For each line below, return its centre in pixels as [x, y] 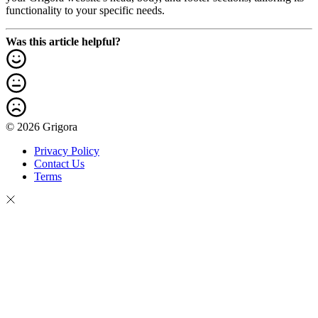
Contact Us [59, 164]
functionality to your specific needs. [85, 11]
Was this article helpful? [63, 42]
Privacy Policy [67, 151]
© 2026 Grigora [42, 127]
